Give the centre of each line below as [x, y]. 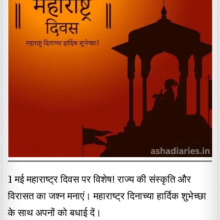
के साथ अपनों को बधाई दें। [55, 213]
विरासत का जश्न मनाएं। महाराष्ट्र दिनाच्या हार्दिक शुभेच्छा [107, 196]
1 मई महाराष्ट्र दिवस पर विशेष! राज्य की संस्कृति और [100, 180]
